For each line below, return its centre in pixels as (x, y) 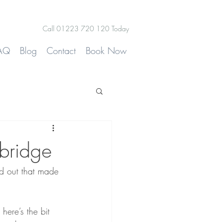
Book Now (106, 51)
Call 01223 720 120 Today (86, 28)
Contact (61, 51)
